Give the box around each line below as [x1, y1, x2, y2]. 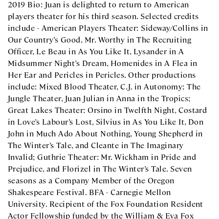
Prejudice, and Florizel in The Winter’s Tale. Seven [8, 163, 192, 174]
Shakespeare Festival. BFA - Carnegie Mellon [8, 187, 171, 197]
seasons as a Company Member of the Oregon [8, 175, 175, 185]
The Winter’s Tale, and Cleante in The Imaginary [8, 140, 184, 150]
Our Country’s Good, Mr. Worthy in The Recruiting [8, 34, 192, 44]
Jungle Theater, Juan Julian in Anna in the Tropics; [8, 93, 191, 103]
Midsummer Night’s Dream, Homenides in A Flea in [8, 58, 197, 68]
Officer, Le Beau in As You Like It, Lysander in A [8, 46, 184, 56]
